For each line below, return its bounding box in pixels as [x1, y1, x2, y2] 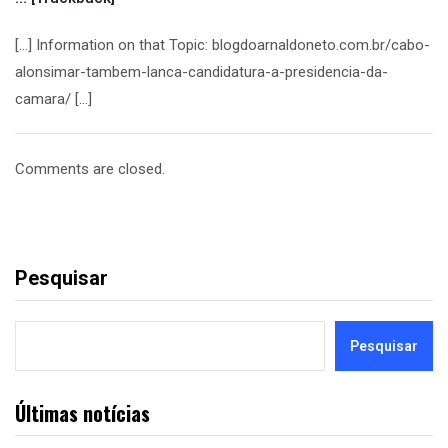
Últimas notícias [15, 398, 150, 428]
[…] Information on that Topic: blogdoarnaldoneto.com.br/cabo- [15, 36, 430, 54]
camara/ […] [15, 90, 92, 108]
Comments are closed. [15, 160, 165, 178]
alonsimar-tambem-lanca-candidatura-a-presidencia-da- [15, 63, 388, 81]
